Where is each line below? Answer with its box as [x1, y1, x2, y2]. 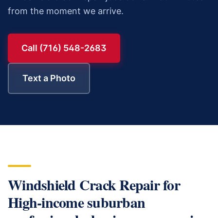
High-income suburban [8, 191, 145, 213]
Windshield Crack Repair [8, 174, 160, 195]
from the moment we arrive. [8, 6, 124, 16]
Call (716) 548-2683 [21, 43, 107, 53]
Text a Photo [22, 73, 75, 83]
